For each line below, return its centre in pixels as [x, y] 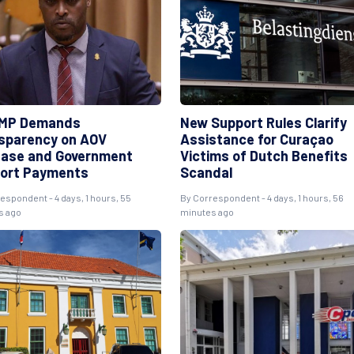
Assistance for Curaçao [256, 139]
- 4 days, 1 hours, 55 [89, 198]
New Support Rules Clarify [263, 122]
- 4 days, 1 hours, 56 [301, 198]
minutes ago [207, 212]
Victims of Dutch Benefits [264, 156]
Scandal [206, 172]
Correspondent [226, 198]
